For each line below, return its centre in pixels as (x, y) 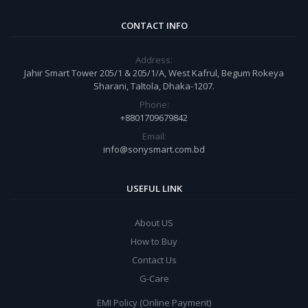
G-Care (154, 278)
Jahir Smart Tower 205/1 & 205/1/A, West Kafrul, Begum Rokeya (154, 73)
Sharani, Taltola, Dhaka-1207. (154, 86)
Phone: (154, 104)
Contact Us (154, 260)
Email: (154, 136)
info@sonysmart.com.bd (154, 149)
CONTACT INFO (154, 25)
